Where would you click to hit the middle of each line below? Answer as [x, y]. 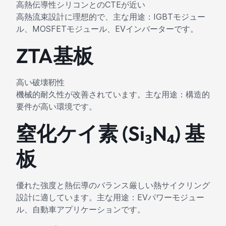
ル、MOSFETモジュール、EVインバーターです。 [107, 29]
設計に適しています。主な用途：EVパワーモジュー [110, 197]
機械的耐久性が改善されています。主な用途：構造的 [113, 95]
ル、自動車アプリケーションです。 [81, 210]
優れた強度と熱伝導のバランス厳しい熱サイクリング [113, 185]
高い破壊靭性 [40, 82]
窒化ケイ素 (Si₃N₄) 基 [110, 133]
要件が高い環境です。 [56, 107]
